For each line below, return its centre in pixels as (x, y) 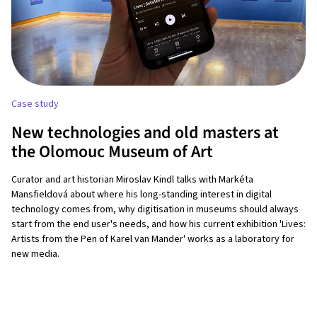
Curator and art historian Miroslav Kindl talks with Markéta (132, 179)
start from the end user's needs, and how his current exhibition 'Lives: (158, 224)
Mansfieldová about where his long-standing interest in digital (142, 194)
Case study (35, 104)
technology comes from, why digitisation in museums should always (155, 209)
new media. (35, 254)
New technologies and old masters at (145, 132)
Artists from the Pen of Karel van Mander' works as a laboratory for (153, 239)
